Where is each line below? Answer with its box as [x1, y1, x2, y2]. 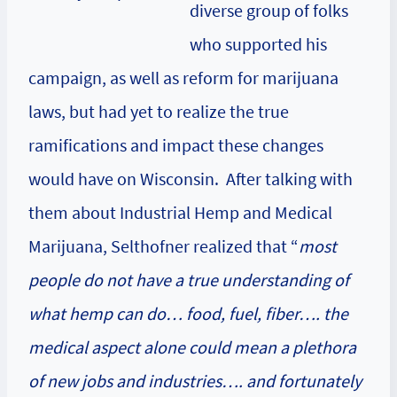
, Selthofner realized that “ [103, 235, 299, 258]
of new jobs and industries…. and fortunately [28, 370, 362, 393]
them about [28, 201, 120, 224]
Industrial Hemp [120, 201, 239, 224]
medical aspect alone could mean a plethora [28, 336, 356, 359]
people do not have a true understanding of [28, 269, 349, 292]
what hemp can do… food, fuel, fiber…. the [28, 302, 348, 325]
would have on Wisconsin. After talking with [28, 167, 353, 191]
